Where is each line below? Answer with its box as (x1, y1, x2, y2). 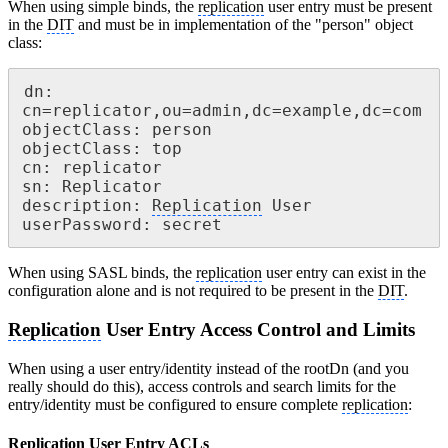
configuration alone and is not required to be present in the (8, 282, 378, 300)
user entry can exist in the (262, 264, 426, 282)
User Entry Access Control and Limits (101, 318, 415, 340)
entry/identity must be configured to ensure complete (8, 395, 342, 413)
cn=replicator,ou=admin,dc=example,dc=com (22, 101, 422, 121)
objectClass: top (22, 139, 182, 159)
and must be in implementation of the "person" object (74, 16, 413, 34)
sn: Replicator (22, 177, 162, 197)
